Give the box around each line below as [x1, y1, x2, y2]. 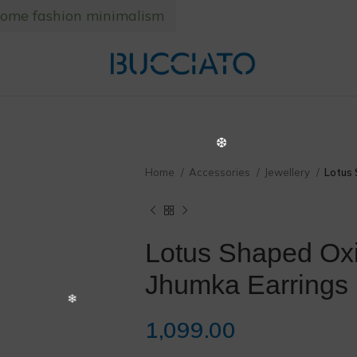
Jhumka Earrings [145, 269, 348, 300]
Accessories [189, 166, 253, 178]
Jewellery [265, 166, 312, 178]
